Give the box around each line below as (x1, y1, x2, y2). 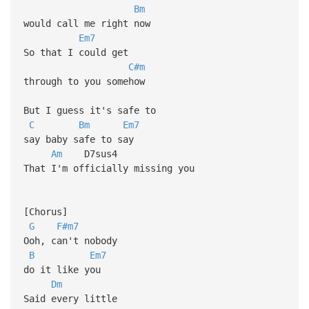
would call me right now (23, 17, 150, 29)
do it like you (23, 263, 101, 275)
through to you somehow (23, 75, 145, 87)
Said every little (23, 292, 123, 304)
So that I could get (23, 46, 128, 58)
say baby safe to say (23, 133, 134, 145)
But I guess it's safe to (23, 104, 156, 116)
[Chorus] (23, 206, 68, 217)
